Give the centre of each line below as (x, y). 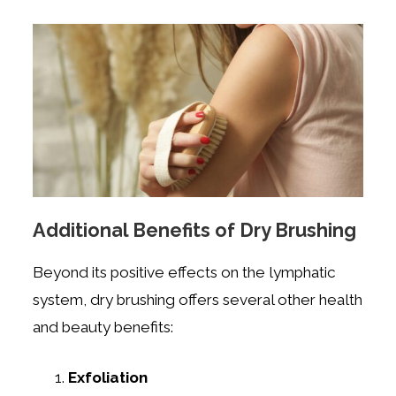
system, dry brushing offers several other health (198, 300)
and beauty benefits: (103, 327)
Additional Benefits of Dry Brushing (195, 230)
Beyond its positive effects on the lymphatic (185, 273)
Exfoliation (108, 378)
